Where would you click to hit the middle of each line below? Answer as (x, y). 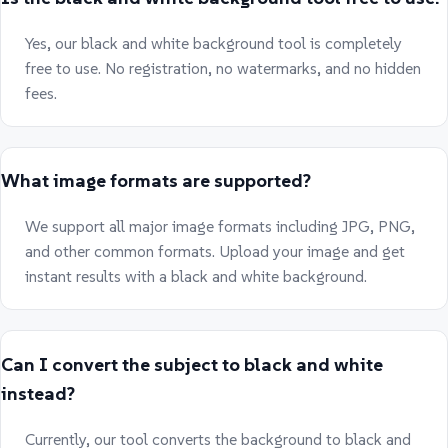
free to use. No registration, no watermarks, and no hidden (223, 67)
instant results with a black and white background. (196, 276)
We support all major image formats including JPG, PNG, (220, 226)
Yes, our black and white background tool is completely (213, 42)
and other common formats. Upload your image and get (215, 251)
